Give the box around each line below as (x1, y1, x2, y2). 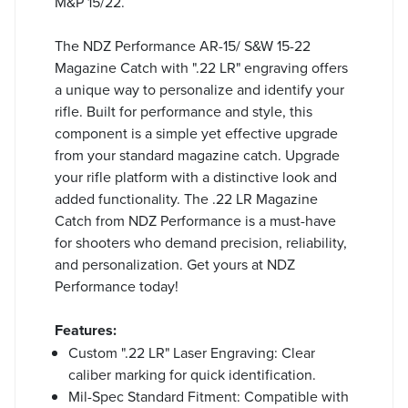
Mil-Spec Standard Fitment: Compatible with (68, 385, 349, 406)
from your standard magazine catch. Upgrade (55, 144, 340, 165)
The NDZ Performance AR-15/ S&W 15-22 (55, 35, 311, 56)
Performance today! (55, 275, 178, 296)
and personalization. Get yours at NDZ (55, 253, 295, 274)
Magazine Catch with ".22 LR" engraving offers (55, 56, 348, 77)
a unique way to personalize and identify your (55, 78, 344, 99)
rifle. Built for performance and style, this (55, 100, 312, 121)
